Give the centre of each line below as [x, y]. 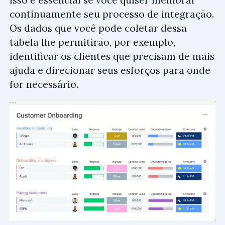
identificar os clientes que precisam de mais [112, 56]
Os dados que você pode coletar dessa [98, 28]
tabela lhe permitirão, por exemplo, [92, 42]
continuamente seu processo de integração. [112, 14]
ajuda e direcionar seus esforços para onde [110, 70]
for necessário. [44, 84]
